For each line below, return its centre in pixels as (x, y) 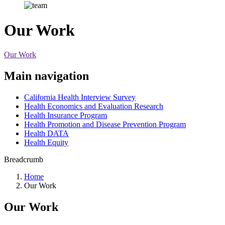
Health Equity (46, 142)
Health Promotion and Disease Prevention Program (105, 124)
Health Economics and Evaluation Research (94, 106)
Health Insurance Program (66, 115)
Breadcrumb (24, 159)
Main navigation (46, 76)
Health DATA (46, 133)
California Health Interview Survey (80, 97)
